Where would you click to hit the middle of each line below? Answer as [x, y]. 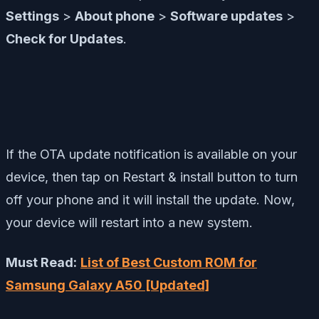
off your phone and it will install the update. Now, [150, 199]
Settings [32, 16]
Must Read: [41, 262]
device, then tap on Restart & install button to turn [152, 177]
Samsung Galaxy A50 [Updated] [108, 285]
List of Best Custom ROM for [169, 262]
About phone [115, 16]
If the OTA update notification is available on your [151, 154]
